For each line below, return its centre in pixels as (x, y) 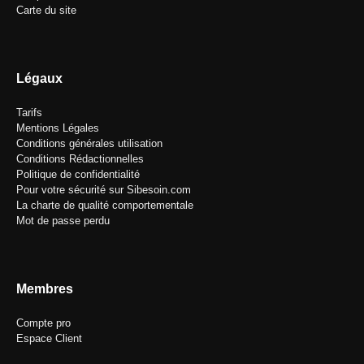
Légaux (39, 79)
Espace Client (49, 339)
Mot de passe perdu (63, 221)
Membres (45, 289)
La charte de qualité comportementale (105, 206)
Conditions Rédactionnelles (80, 159)
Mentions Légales (58, 128)
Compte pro (43, 323)
